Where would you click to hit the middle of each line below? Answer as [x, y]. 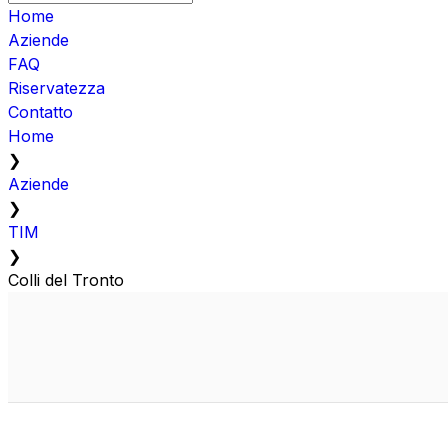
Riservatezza [56, 87]
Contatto [40, 111]
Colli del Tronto [66, 279]
